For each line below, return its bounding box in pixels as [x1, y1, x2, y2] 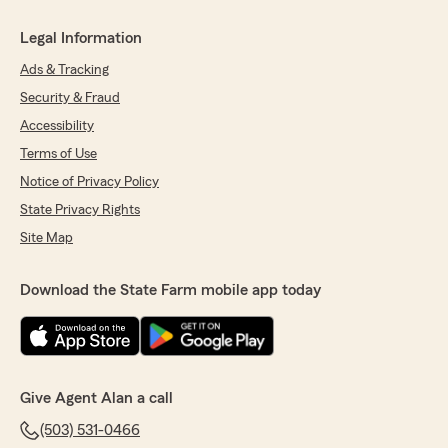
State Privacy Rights [20, 203, 140, 218]
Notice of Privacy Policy [20, 175, 159, 190]
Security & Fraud [20, 91, 120, 106]
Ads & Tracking [20, 63, 109, 78]
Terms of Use [20, 147, 97, 162]
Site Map [20, 231, 73, 246]
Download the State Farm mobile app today [20, 282, 321, 299]
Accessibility [20, 119, 94, 134]
